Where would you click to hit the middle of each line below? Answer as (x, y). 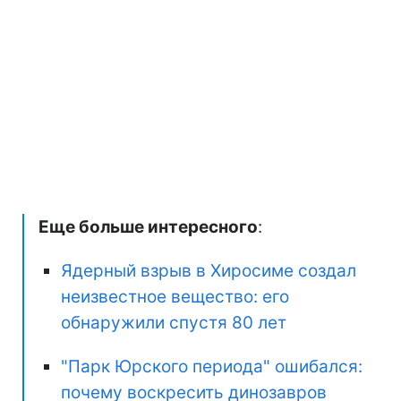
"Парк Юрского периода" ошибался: (212, 367)
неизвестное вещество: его (175, 297)
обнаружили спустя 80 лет (174, 323)
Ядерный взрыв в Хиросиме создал (209, 271)
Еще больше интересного (148, 227)
